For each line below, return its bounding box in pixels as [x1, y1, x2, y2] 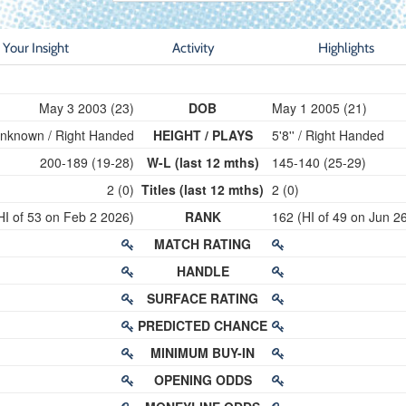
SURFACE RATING [147, 289, 259, 307]
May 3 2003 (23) [39, 99, 135, 117]
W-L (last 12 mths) [146, 153, 259, 171]
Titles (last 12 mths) [141, 180, 265, 198]
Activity [171, 39, 215, 56]
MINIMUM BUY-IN [150, 343, 256, 362]
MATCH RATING [154, 235, 252, 253]
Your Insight [2, 39, 69, 56]
